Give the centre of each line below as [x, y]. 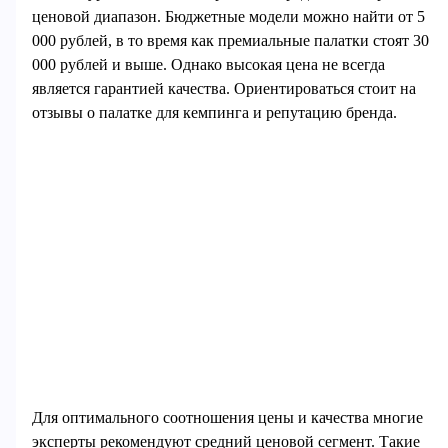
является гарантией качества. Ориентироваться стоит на [223, 88]
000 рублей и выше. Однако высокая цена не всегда [208, 64]
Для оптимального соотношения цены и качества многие [227, 417]
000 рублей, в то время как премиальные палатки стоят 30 [230, 40]
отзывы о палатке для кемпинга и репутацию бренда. [214, 112]
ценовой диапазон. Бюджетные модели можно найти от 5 [228, 16]
